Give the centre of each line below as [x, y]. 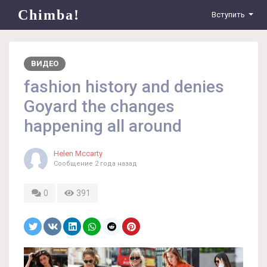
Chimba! [49, 15]
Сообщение [74, 164]
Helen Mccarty [78, 153]
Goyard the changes [99, 106]
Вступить [228, 15]
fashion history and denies [124, 87]
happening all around [103, 126]
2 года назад [116, 164]
